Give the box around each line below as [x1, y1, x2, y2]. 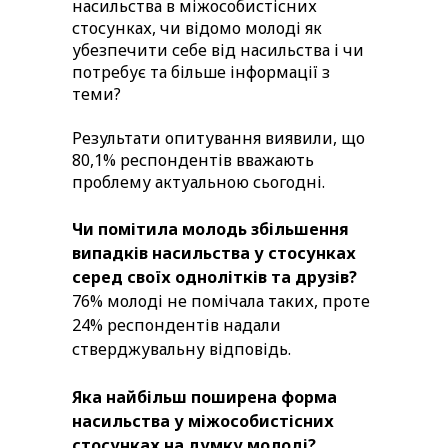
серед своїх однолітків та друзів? [72, 266, 357, 289]
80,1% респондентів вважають [72, 149, 314, 172]
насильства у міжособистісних [72, 410, 334, 433]
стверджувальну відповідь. [72, 338, 291, 361]
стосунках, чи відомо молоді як [72, 17, 322, 40]
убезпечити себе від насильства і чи [72, 39, 364, 62]
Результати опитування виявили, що [72, 127, 365, 150]
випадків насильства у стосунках [72, 242, 356, 265]
